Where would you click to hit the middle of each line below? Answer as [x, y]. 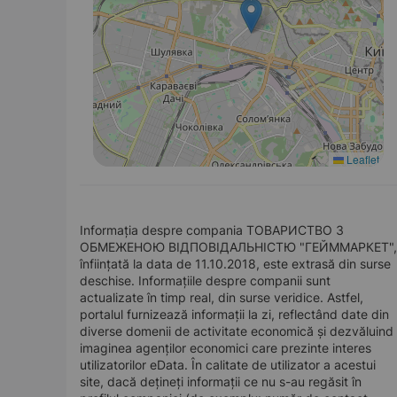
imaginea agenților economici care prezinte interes [226, 348]
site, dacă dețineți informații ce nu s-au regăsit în [221, 381]
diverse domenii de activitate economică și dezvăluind [237, 331]
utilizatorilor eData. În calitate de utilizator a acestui [228, 365]
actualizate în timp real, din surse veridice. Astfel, [222, 297]
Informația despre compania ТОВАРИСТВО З [212, 230]
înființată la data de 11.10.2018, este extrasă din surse [235, 264]
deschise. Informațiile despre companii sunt [205, 280]
